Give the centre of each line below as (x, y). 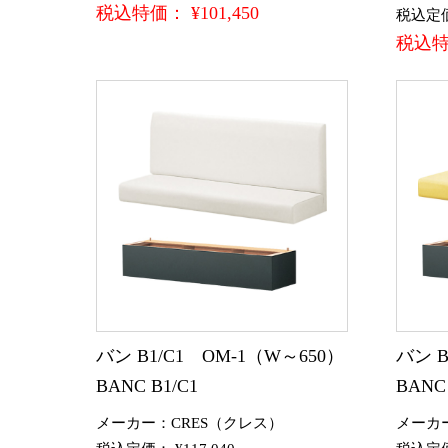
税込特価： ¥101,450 (177, 12)
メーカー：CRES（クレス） (189, 422)
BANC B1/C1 (147, 385)
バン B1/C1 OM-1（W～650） (220, 355)
